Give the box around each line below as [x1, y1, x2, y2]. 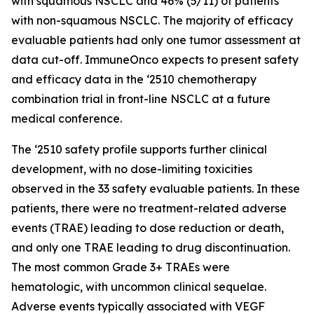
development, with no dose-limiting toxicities [11, 162, 252, 176]
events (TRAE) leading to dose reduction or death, [11, 221, 284, 235]
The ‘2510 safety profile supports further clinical [11, 142, 267, 156]
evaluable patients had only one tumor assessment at [11, 33, 301, 47]
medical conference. [11, 111, 122, 125]
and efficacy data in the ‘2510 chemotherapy [11, 72, 257, 86]
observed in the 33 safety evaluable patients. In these [11, 182, 300, 196]
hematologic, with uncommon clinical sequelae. [11, 280, 266, 294]
